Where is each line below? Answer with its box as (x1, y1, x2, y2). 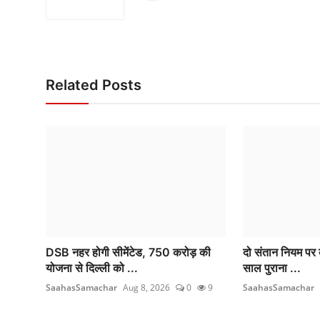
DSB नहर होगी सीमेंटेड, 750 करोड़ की (46, 245, 211, 260)
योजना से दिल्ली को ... (46, 261, 138, 276)
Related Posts (46, 76, 141, 94)
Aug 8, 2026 (123, 281, 170, 294)
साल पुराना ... (242, 261, 301, 276)
